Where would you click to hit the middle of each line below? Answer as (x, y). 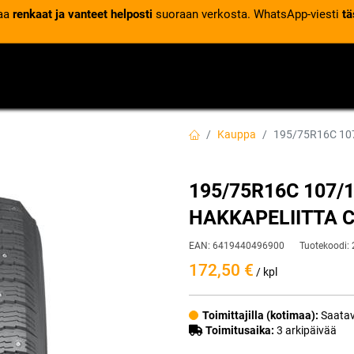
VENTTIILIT (46, 72)
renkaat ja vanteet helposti (82, 14)
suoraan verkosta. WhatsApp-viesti (247, 14)
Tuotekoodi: (326, 246)
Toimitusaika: (240, 330)
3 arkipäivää (305, 330)
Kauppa (237, 134)
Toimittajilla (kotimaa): (262, 315)
